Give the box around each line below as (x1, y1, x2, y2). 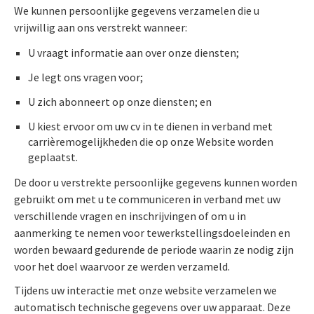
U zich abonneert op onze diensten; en (28, 95, 212, 109)
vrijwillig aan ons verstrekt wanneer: (14, 20, 187, 35)
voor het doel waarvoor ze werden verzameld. (14, 259, 230, 274)
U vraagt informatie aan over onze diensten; (28, 46, 239, 60)
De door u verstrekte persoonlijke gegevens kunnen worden (14, 175, 297, 190)
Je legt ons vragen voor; (28, 70, 143, 85)
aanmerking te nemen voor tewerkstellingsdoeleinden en (14, 226, 290, 240)
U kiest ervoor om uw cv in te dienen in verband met (28, 119, 273, 134)
